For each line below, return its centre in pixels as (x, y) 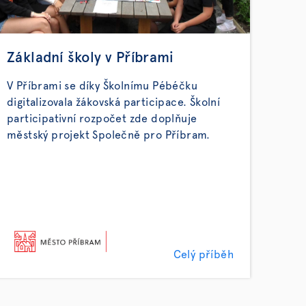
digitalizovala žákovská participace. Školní (114, 102)
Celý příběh (203, 255)
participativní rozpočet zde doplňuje (102, 119)
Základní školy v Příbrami (90, 58)
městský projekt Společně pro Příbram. (109, 135)
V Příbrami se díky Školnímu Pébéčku (102, 86)
